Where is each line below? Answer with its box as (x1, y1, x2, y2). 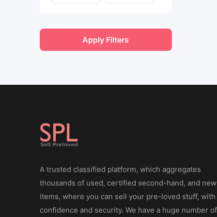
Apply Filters (82, 34, 129, 45)
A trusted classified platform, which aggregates (40, 164, 201, 174)
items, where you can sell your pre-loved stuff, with (40, 191, 216, 201)
